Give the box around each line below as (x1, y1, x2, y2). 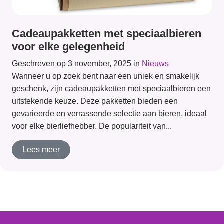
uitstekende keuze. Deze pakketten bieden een (12, 96, 178, 105)
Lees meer (22, 145, 60, 154)
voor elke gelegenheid (12, 40, 125, 53)
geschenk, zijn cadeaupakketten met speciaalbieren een (12, 84, 211, 93)
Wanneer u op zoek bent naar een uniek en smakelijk (12, 71, 199, 80)
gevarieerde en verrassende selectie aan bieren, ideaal (12, 109, 207, 118)
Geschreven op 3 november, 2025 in (12, 59, 142, 68)
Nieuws (142, 59, 169, 68)
